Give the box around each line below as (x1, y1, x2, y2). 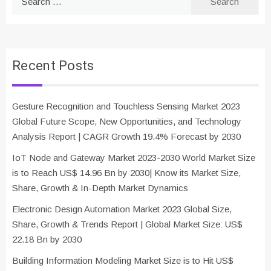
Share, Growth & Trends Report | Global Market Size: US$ (12, 219, 243, 230)
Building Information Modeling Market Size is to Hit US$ (12, 255, 233, 266)
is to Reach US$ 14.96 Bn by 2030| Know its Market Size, (12, 168, 241, 178)
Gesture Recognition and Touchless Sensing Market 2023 (12, 101, 240, 112)
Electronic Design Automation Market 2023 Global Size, (12, 204, 232, 215)
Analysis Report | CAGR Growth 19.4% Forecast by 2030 (12, 131, 241, 142)
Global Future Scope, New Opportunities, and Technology (12, 116, 241, 127)
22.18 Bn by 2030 (12, 234, 82, 245)
